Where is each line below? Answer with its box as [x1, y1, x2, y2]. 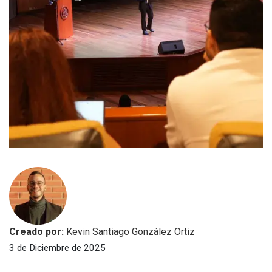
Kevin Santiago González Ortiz [66, 226, 195, 238]
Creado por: [9, 226, 66, 238]
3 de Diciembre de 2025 [9, 242, 106, 254]
